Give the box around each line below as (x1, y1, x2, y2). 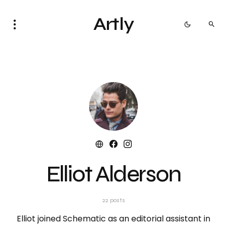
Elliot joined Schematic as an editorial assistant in (17, 213, 210, 224)
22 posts (102, 197, 125, 204)
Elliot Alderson (46, 161, 181, 187)
